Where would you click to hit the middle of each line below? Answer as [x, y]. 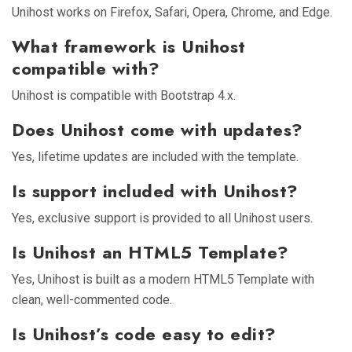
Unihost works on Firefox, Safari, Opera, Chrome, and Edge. [172, 12]
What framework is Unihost [129, 46]
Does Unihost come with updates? [158, 129]
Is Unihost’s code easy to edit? [144, 334]
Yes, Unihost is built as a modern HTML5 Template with [163, 279]
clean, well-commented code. [92, 299]
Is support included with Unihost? [155, 191]
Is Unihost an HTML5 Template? [150, 252]
